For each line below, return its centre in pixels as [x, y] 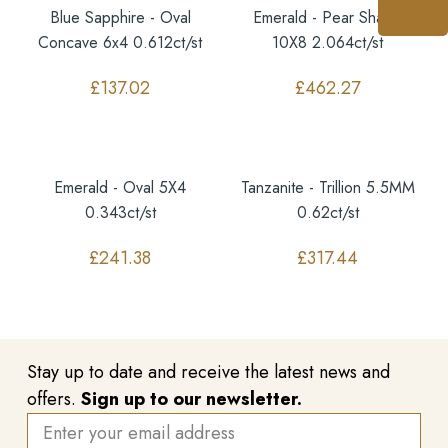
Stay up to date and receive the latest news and [208, 371]
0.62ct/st [327, 212]
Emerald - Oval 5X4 [120, 187]
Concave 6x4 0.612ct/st [120, 42]
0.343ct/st [120, 212]
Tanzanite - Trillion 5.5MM [327, 187]
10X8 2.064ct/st [328, 42]
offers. [53, 398]
